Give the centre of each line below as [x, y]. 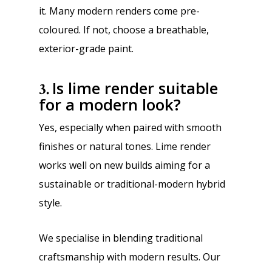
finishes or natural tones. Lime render [125, 146]
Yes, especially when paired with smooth [130, 127]
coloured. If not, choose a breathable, [124, 30]
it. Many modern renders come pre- [119, 11]
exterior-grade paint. [86, 49]
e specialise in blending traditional [125, 238]
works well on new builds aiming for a [124, 165]
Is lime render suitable [135, 88]
